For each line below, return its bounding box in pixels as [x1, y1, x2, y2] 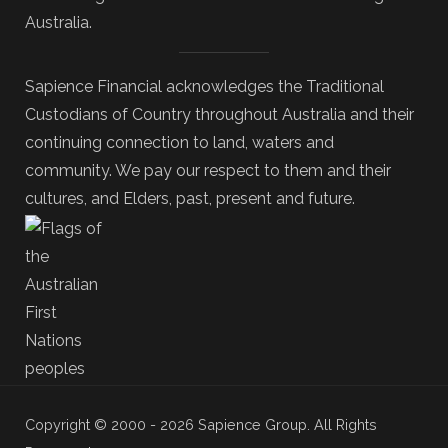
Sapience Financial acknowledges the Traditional [25, 77, 384, 96]
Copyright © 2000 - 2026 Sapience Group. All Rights [25, 416, 377, 433]
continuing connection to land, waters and [25, 133, 334, 152]
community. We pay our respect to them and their [25, 161, 391, 180]
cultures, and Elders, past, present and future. [25, 189, 355, 208]
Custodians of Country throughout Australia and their [25, 105, 414, 124]
